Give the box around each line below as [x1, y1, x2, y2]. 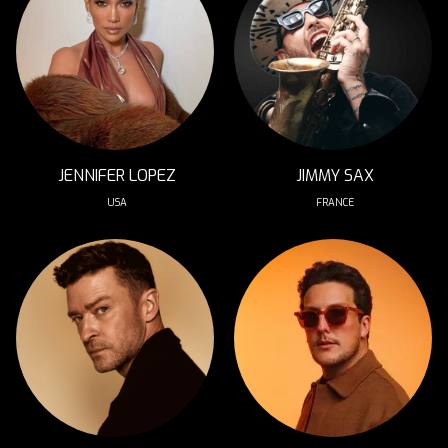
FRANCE [316, 196, 354, 209]
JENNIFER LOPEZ [58, 165, 176, 186]
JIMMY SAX [296, 165, 374, 186]
